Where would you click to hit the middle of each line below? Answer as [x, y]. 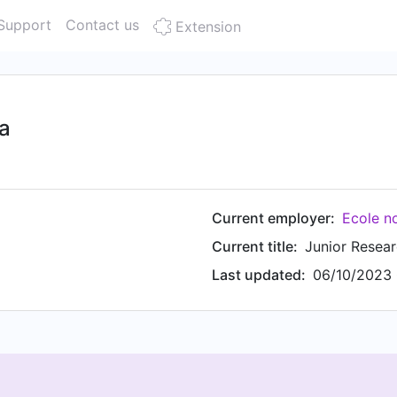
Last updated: [259, 275]
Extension [206, 27]
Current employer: [273, 218]
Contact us [102, 25]
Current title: [255, 246]
